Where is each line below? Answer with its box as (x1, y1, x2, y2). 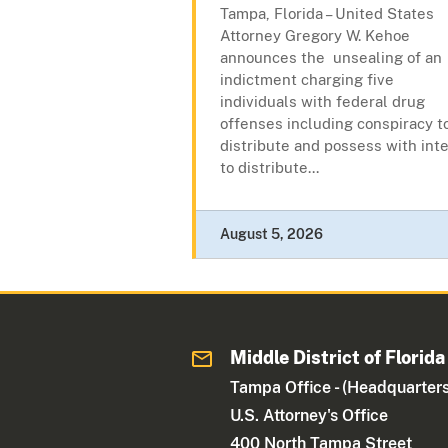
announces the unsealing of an (220, 49, 442, 67)
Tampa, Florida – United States (220, 5, 434, 23)
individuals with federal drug (220, 93, 425, 111)
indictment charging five (220, 71, 394, 89)
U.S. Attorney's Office (230, 406, 389, 426)
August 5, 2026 (220, 226, 323, 243)
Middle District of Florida (230, 347, 446, 369)
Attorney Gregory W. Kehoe (220, 27, 410, 45)
